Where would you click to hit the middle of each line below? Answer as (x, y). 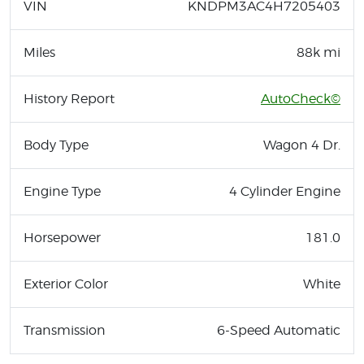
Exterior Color (66, 284)
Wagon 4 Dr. (302, 145)
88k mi (318, 52)
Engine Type (62, 191)
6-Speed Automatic (279, 330)
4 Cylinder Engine (285, 191)
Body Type (56, 145)
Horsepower (62, 237)
